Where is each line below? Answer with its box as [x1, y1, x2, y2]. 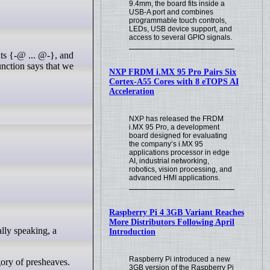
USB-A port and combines [129, 8, 214, 17]
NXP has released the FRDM [129, 115, 224, 123]
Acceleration [109, 87, 155, 96]
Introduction [109, 227, 156, 236]
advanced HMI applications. [129, 174, 221, 182]
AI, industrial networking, [129, 157, 210, 165]
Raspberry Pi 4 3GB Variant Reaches [109, 207, 245, 217]
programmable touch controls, [129, 16, 227, 25]
